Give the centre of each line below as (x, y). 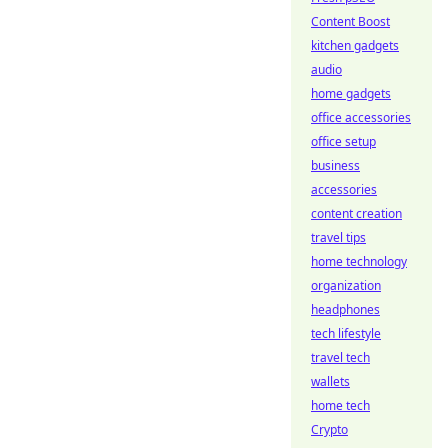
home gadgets (351, 93)
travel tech (340, 357)
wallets (330, 381)
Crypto (329, 429)
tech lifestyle (346, 333)
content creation (356, 213)
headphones (345, 309)
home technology (359, 261)
